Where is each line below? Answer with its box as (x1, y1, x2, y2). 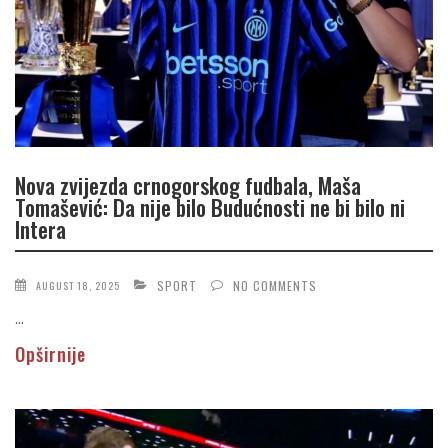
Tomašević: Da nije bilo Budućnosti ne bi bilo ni (15, 191, 405, 224)
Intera (15, 213, 66, 246)
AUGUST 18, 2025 (36, 277, 120, 293)
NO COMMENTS (233, 276, 317, 294)
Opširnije (15, 340, 86, 367)
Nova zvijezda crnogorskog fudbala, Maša (15, 169, 361, 202)
